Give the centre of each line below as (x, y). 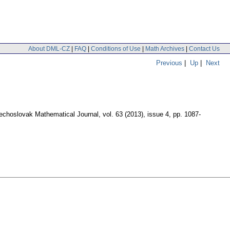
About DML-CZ (49, 49)
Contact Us (204, 49)
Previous (169, 63)
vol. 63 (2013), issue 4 (136, 114)
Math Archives (165, 49)
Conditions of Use (116, 49)
